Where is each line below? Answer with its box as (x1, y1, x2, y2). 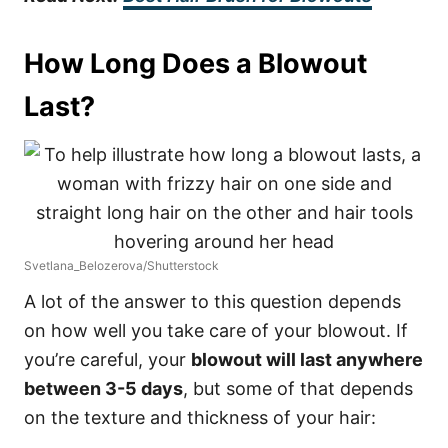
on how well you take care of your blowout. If (24, 320, 408, 341)
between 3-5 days (24, 378, 183, 399)
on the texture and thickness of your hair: (24, 407, 376, 428)
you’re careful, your (24, 349, 191, 370)
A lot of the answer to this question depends (24, 291, 401, 312)
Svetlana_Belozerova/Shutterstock (24, 258, 219, 273)
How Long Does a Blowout (24, 47, 367, 80)
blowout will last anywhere (191, 349, 423, 370)
